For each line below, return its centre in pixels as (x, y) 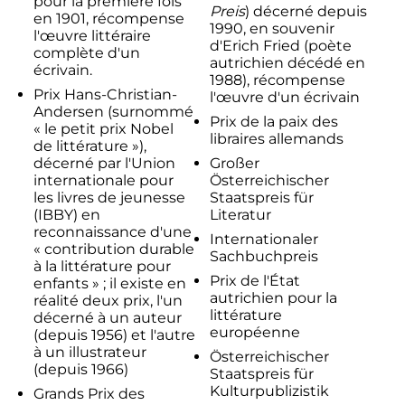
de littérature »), (89, 146)
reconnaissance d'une (112, 232)
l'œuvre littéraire (92, 36)
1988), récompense (278, 80)
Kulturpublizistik (269, 391)
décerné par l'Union (104, 164)
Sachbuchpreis (264, 257)
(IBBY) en (66, 215)
